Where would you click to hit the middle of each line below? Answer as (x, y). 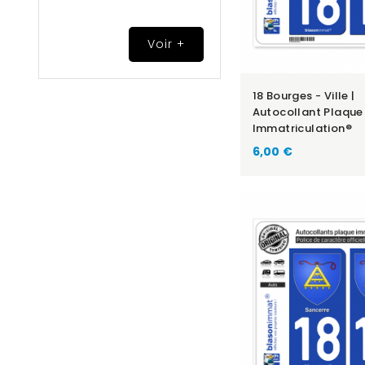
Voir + (166, 44)
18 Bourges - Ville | (303, 95)
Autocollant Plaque (308, 112)
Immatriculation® (302, 128)
